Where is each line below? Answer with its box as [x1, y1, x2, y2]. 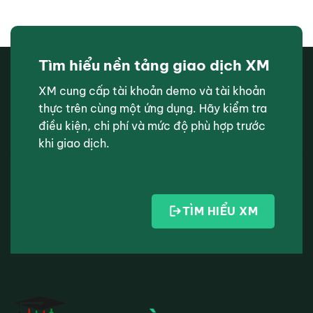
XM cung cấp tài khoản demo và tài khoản [38, 83, 265, 98]
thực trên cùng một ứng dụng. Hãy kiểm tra [38, 101, 267, 115]
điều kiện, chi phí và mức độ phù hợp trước [38, 118, 265, 133]
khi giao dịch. [38, 136, 110, 150]
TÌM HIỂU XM [182, 203, 258, 218]
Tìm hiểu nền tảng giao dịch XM [38, 55, 270, 75]
